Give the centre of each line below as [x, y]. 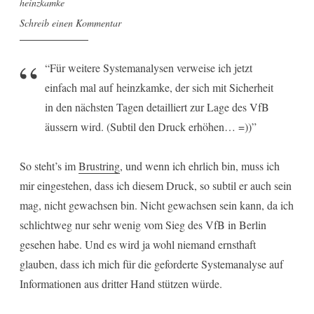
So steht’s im [49, 165]
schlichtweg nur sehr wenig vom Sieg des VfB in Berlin [143, 224]
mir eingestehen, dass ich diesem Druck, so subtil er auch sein [156, 185]
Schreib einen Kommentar [70, 23]
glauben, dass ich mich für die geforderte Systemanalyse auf [151, 264]
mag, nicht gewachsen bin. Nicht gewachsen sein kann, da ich [157, 205]
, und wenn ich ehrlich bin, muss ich [200, 165]
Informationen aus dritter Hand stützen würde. [121, 283]
